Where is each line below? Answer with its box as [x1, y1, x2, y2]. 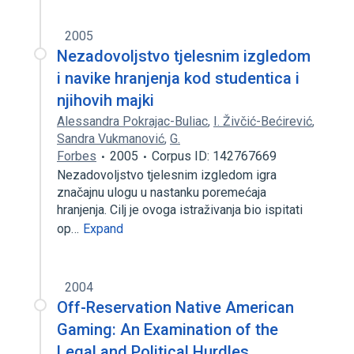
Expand [83, 221, 123, 236]
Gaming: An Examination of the [57, 320, 278, 339]
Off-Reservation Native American [57, 298, 294, 317]
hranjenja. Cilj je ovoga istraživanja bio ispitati [57, 202, 303, 217]
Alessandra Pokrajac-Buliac [57, 114, 208, 129]
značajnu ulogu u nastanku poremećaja [57, 185, 266, 200]
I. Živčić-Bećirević [213, 114, 312, 129]
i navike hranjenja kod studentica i [57, 69, 299, 88]
